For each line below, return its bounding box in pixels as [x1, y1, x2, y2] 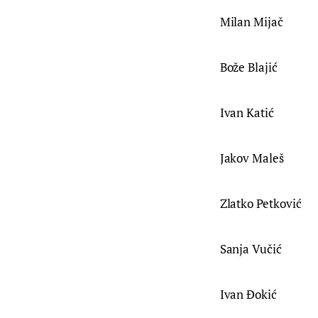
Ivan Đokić [219, 286, 278, 303]
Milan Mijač [219, 13, 284, 31]
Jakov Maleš [219, 150, 285, 167]
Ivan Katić [219, 104, 275, 121]
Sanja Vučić [219, 241, 283, 258]
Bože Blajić [219, 59, 278, 76]
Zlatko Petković [219, 195, 302, 212]
